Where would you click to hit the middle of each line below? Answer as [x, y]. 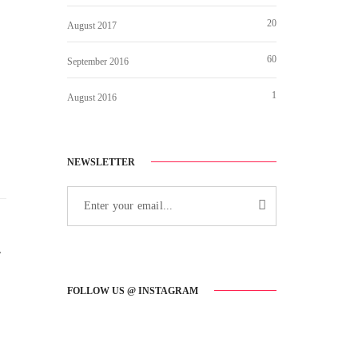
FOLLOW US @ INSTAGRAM [132, 291]
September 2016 [97, 61]
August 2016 [91, 97]
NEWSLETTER [101, 162]
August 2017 [91, 25]
